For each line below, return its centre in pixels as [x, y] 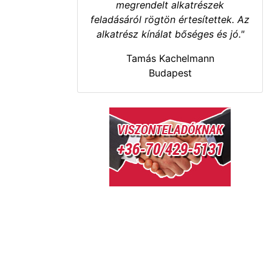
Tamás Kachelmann [170, 58]
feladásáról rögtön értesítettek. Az [170, 19]
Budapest [170, 73]
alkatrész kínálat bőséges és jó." [170, 34]
